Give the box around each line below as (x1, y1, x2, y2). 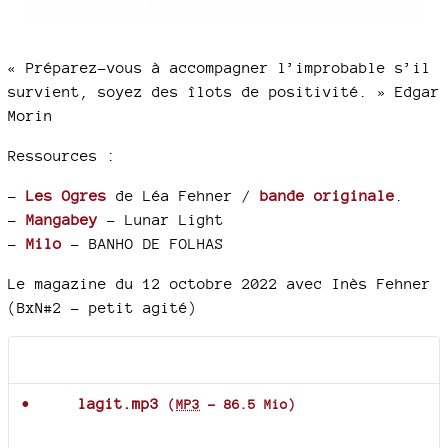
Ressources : (8, 147, 116, 164)
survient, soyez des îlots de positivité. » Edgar (8, 83, 440, 100)
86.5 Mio (224, 397, 288, 412)
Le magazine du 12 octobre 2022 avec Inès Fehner (8, 275, 431, 292)
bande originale (260, 187, 395, 204)
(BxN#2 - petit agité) (8, 299, 197, 316)
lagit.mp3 (78, 395, 159, 412)
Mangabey (26, 211, 98, 228)
